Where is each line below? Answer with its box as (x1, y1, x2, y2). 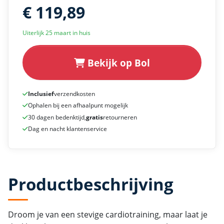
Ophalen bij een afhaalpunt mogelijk (28, 101, 128, 110)
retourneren (103, 112, 137, 121)
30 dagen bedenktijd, (28, 112, 86, 121)
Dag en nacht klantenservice (28, 124, 107, 133)
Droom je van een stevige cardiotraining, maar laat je (8, 208, 207, 220)
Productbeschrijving (8, 173, 173, 196)
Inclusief (28, 89, 54, 98)
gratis (86, 112, 103, 121)
